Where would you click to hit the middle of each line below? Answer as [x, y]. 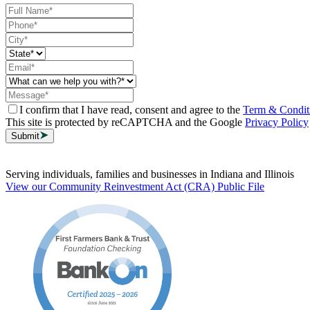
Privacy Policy [277, 122]
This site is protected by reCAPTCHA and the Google [124, 122]
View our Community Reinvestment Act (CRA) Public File [135, 187]
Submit [25, 136]
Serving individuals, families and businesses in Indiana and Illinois [150, 174]
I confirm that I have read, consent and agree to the [130, 110]
